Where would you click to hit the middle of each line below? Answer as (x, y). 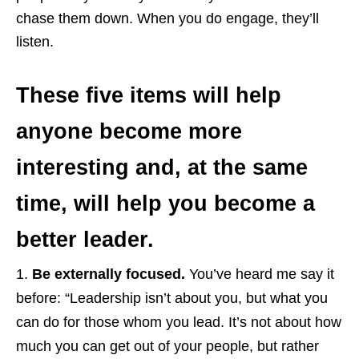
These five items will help (149, 95)
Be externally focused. (109, 274)
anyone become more (129, 131)
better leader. (85, 239)
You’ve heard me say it (260, 274)
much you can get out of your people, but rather (167, 346)
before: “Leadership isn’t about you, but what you (172, 298)
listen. (35, 41)
